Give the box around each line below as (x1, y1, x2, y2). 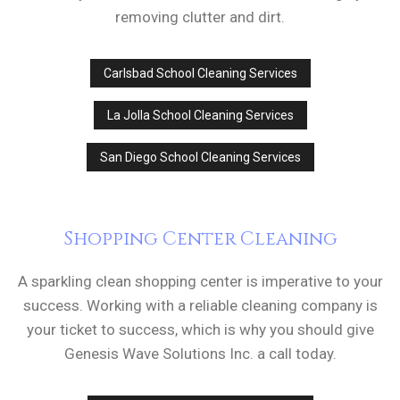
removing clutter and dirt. (115, 8, 285, 27)
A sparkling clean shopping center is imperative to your (17, 272, 383, 291)
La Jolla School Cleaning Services (106, 108, 294, 123)
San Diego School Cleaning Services (99, 150, 301, 165)
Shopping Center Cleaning (62, 227, 337, 253)
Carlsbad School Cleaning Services (103, 66, 297, 81)
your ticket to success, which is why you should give (26, 321, 374, 339)
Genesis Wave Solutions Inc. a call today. (63, 345, 337, 363)
